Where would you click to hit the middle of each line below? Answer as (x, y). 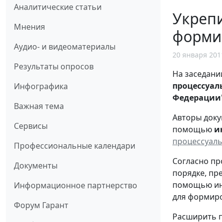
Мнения (29, 27)
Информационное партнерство (76, 186)
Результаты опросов (54, 67)
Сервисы (31, 126)
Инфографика (41, 86)
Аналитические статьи (58, 7)
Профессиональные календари (75, 146)
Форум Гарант (41, 205)
